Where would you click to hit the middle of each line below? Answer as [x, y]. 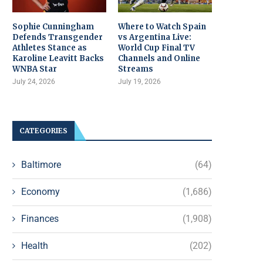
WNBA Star [35, 69]
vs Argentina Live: [155, 37]
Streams [136, 69]
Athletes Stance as [50, 48]
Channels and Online [159, 58]
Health [35, 245]
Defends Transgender [58, 37]
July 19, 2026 [140, 81]
